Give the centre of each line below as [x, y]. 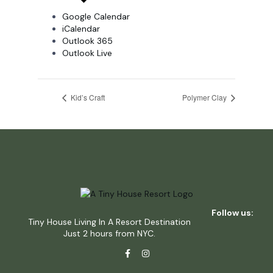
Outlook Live [87, 53]
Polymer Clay [205, 97]
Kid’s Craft [87, 97]
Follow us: [232, 212]
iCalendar [81, 28]
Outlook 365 [87, 41]
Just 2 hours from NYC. [109, 233]
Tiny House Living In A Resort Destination [109, 222]
